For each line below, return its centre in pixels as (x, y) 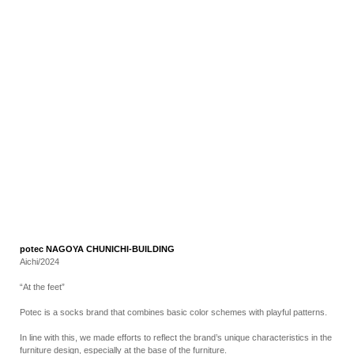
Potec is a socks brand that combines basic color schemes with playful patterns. (173, 312)
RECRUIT (177, 18)
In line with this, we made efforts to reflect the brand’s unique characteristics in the (176, 337)
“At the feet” (42, 287)
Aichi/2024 (40, 262)
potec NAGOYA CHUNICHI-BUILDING (97, 249)
